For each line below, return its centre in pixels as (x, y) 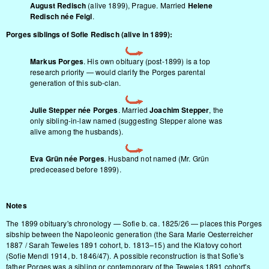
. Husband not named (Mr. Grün (157, 158)
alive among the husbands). (77, 131)
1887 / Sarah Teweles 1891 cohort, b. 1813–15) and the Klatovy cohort (124, 245)
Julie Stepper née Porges (74, 110)
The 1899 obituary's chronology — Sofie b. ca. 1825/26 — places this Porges (134, 223)
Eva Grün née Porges (67, 159)
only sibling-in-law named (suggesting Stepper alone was (126, 120)
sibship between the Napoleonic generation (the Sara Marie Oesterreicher (130, 234)
